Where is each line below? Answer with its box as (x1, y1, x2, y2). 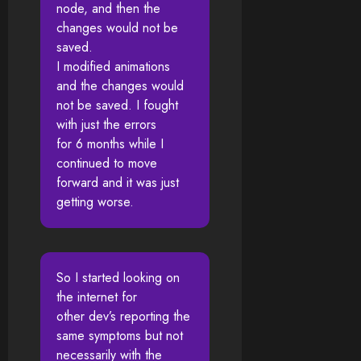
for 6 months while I (56, 135, 164, 154)
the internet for (56, 288, 137, 307)
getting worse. (56, 193, 134, 212)
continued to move (56, 154, 157, 173)
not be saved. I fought (56, 96, 178, 115)
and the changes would (56, 77, 184, 96)
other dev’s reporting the (56, 307, 190, 326)
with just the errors (56, 115, 156, 135)
